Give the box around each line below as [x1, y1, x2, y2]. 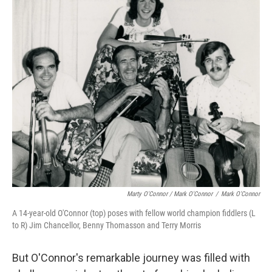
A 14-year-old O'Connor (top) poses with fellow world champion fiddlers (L [12, 208, 256, 218]
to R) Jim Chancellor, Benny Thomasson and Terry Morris [12, 220, 201, 230]
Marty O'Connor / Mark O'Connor [127, 190, 212, 198]
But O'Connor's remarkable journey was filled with [12, 251, 250, 264]
